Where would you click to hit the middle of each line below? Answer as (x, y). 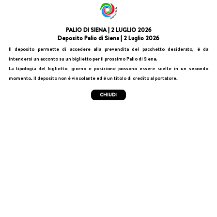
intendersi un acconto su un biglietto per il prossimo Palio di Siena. (83, 59)
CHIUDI (108, 95)
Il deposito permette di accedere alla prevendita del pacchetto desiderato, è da (108, 49)
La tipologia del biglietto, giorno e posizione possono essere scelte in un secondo (108, 68)
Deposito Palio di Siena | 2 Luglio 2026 (108, 38)
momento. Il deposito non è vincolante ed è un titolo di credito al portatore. (93, 78)
